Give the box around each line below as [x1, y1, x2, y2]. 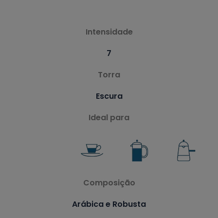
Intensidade [85, 26, 133, 37]
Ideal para [89, 111, 129, 123]
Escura [95, 90, 123, 102]
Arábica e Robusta [72, 198, 146, 210]
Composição [83, 177, 135, 188]
